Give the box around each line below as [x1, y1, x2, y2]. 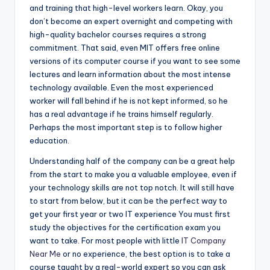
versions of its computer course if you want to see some [30, 56, 240, 66]
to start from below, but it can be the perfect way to [30, 196, 227, 206]
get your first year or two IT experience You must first [30, 209, 230, 219]
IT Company [181, 236, 226, 246]
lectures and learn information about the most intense [30, 69, 231, 80]
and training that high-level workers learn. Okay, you [30, 3, 223, 13]
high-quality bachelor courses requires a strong [30, 30, 206, 40]
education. [30, 136, 69, 146]
